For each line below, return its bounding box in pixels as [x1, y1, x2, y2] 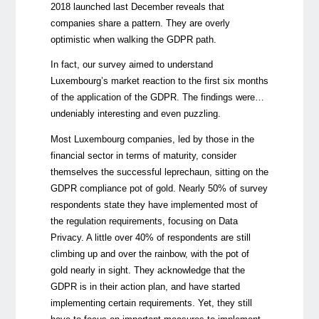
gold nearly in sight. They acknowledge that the [50, 265, 245, 276]
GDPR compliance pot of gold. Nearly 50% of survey [50, 183, 268, 194]
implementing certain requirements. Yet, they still [50, 298, 252, 309]
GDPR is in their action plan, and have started [50, 281, 240, 293]
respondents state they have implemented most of [50, 199, 258, 211]
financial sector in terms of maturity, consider [50, 150, 236, 162]
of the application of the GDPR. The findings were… [50, 92, 264, 103]
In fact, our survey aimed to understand [50, 59, 213, 70]
